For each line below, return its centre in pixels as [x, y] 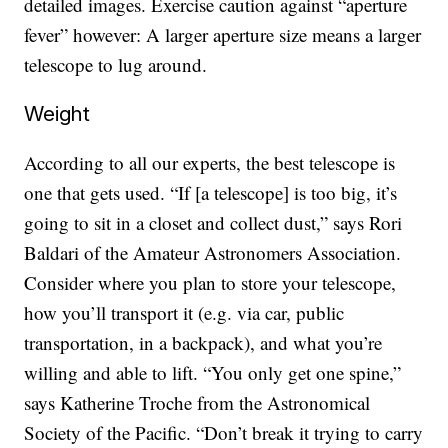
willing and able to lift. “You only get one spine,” [213, 372]
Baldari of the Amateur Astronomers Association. [213, 252]
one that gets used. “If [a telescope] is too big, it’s [211, 192]
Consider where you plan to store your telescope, [210, 282]
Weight [57, 113]
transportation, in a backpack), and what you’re [203, 342]
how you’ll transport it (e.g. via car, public [184, 312]
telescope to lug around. [116, 64]
